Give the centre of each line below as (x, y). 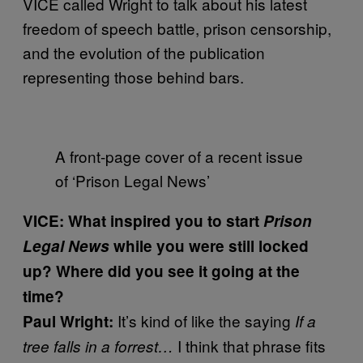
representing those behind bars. (133, 76)
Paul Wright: (68, 321)
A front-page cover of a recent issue (179, 156)
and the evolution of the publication (144, 52)
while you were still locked (209, 246)
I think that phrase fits (252, 345)
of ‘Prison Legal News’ (132, 180)
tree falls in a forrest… (100, 346)
